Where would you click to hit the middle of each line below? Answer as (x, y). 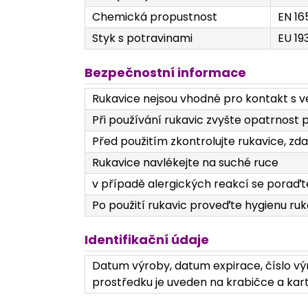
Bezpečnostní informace (165, 73)
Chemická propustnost (155, 17)
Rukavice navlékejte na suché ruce (185, 163)
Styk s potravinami (142, 38)
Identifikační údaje (147, 240)
